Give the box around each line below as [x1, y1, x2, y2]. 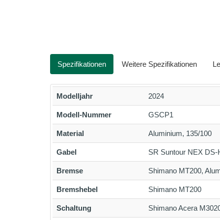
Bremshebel [56, 185, 98, 193]
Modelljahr [56, 92, 93, 100]
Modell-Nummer [56, 110, 111, 119]
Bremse [56, 166, 83, 175]
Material [56, 129, 84, 137]
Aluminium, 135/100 [148, 129, 212, 137]
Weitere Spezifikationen [122, 60, 197, 68]
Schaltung [56, 204, 91, 212]
